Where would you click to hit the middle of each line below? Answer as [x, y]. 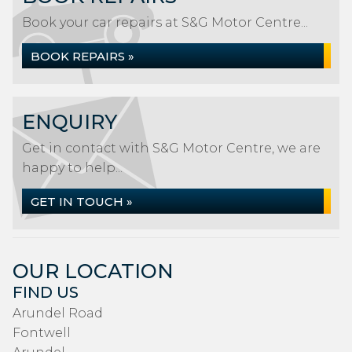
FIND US [46, 292]
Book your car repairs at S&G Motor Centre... [165, 22]
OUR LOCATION [93, 271]
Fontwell [42, 333]
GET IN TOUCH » [82, 202]
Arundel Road [58, 313]
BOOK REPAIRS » [82, 56]
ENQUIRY [70, 122]
